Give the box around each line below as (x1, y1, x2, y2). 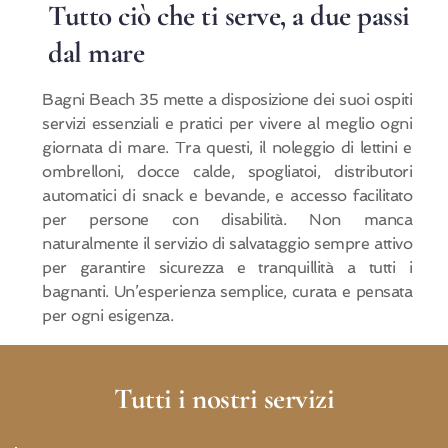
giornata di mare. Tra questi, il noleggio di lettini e (42, 137, 412, 157)
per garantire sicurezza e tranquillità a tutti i (42, 257, 412, 277)
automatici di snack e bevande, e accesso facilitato (42, 185, 412, 205)
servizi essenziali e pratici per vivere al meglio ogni (42, 113, 412, 133)
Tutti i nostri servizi (114, 380, 334, 416)
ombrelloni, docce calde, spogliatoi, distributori (42, 161, 412, 181)
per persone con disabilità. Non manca (42, 209, 412, 229)
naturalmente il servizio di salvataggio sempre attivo (42, 233, 412, 253)
